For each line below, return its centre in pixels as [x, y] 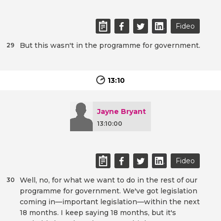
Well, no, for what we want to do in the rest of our [109, 180]
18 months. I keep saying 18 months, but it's [98, 213]
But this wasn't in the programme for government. [110, 46]
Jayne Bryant [122, 112]
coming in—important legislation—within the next [110, 202]
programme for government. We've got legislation [109, 191]
